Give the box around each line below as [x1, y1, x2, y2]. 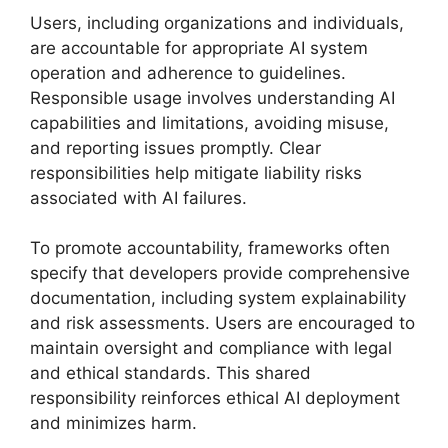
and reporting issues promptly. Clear [30, 137, 321, 158]
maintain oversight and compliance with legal [30, 338, 392, 358]
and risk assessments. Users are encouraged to [30, 313, 415, 333]
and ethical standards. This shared [30, 363, 311, 383]
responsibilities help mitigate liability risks [30, 162, 362, 183]
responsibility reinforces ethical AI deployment [30, 388, 400, 408]
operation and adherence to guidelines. [30, 62, 346, 83]
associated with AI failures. [30, 187, 247, 208]
